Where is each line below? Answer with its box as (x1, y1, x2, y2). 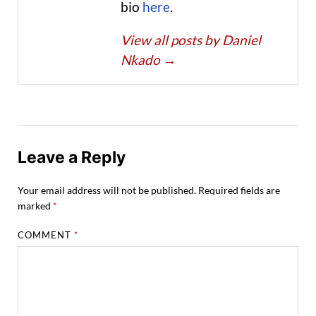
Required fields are (198, 183, 280, 196)
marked (18, 199, 53, 212)
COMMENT (18, 229, 75, 241)
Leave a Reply (18, 147, 126, 167)
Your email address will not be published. (18, 183, 196, 196)
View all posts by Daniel (121, 31, 261, 48)
